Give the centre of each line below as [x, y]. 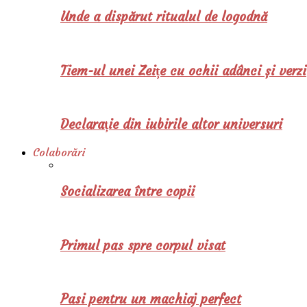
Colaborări [59, 152]
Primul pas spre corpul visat [143, 245]
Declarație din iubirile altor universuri [171, 125]
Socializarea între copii [127, 192]
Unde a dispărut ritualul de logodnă [164, 17]
